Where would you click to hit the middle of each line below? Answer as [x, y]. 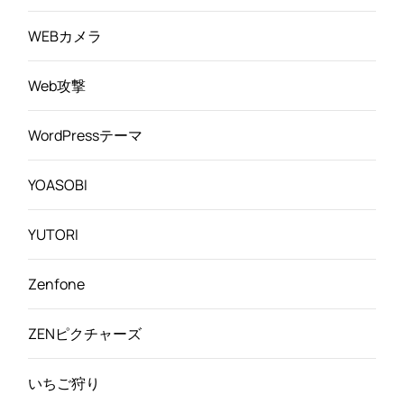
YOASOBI [58, 184]
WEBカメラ [65, 36]
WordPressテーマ [85, 135]
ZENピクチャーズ [85, 333]
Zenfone [56, 284]
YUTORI [53, 234]
